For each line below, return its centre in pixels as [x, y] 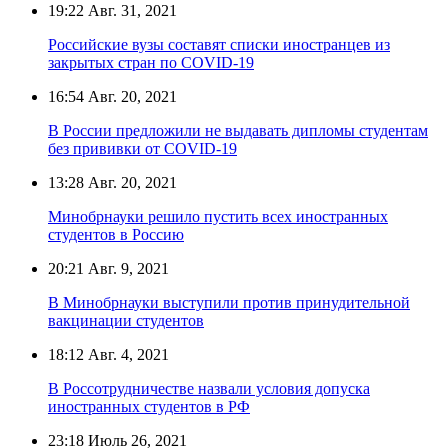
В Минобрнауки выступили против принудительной [229, 302]
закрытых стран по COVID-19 [151, 62]
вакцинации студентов [126, 320]
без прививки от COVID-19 [142, 148]
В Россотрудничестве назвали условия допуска [209, 388]
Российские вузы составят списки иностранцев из [219, 44]
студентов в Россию [116, 234]
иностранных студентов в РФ [149, 406]
